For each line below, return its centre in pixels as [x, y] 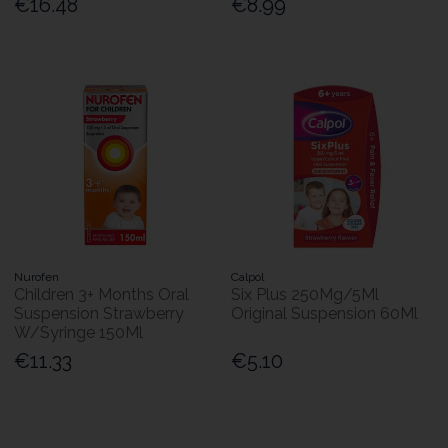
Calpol [248, 277]
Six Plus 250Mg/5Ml [305, 295]
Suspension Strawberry [99, 314]
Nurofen [37, 277]
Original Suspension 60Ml [325, 314]
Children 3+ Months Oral [102, 295]
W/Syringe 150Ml [79, 333]
